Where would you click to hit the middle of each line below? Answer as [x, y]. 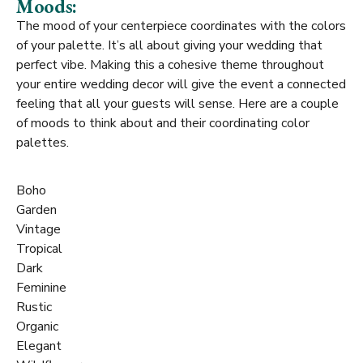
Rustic [34, 307]
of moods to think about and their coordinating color [163, 124]
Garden [36, 210]
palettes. [44, 143]
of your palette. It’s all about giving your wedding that [169, 46]
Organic [37, 327]
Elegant [41, 346]
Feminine [43, 288]
